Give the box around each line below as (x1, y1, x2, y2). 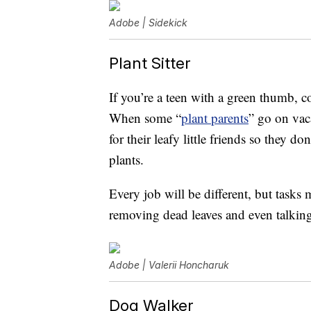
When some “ (109, 109, 181, 127)
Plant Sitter (109, 53, 191, 73)
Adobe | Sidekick (109, 17, 187, 29)
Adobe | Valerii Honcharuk (109, 259, 229, 271)
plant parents (181, 109, 249, 127)
